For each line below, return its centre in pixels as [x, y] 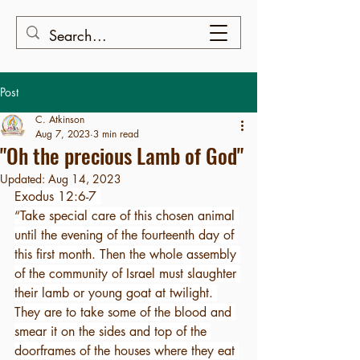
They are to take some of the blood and [125, 312]
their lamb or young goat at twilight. [116, 293]
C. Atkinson [60, 119]
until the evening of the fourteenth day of [126, 235]
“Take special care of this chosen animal [127, 216]
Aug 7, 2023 [63, 134]
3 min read [116, 134]
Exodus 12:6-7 [57, 196]
